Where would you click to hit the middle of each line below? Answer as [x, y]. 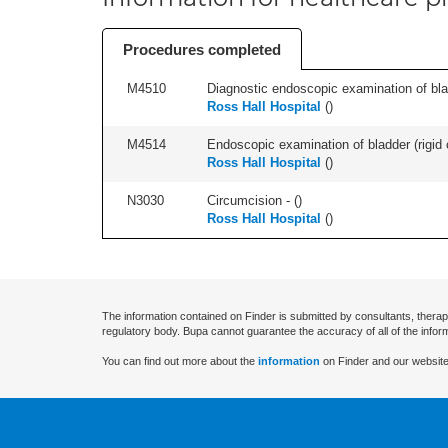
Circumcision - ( [252, 200]
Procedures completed [202, 49]
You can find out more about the [180, 361]
